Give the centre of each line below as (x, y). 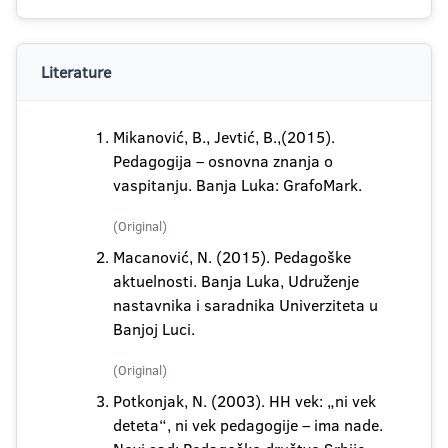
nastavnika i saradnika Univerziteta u (245, 305)
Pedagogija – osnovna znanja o (223, 161)
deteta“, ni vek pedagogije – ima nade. (248, 425)
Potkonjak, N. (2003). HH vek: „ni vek (244, 401)
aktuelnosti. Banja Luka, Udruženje (236, 281)
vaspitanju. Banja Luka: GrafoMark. (237, 185)
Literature (76, 72)
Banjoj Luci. (154, 329)
